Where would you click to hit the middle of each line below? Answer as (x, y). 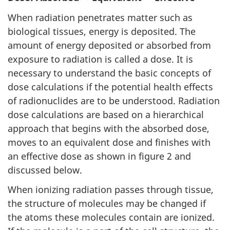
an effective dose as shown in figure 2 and (99, 156)
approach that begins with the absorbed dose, (109, 128)
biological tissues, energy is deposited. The (102, 31)
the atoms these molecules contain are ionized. (111, 217)
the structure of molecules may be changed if (107, 204)
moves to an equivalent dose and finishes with (109, 142)
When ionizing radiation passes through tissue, (111, 190)
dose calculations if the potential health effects (110, 87)
